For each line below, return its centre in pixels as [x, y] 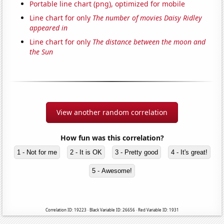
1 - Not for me [37, 152]
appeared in [49, 28]
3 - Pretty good [136, 152]
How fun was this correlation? [112, 138]
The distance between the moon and [149, 42]
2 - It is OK [86, 152]
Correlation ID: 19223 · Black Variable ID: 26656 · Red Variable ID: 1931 [112, 210]
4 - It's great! [189, 152]
